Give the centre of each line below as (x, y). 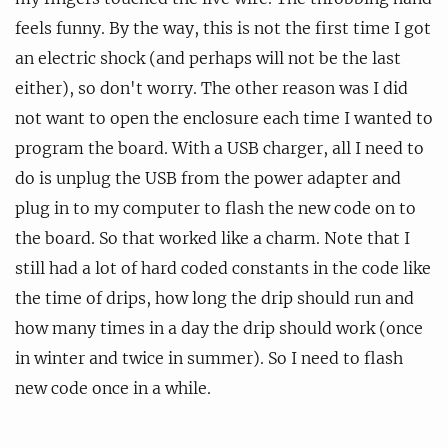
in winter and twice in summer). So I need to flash (209, 357)
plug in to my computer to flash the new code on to (215, 207)
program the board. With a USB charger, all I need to (219, 147)
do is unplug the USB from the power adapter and (208, 177)
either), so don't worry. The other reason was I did (211, 87)
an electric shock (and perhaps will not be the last (208, 57)
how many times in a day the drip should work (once (219, 327)
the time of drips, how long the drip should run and (214, 297)
